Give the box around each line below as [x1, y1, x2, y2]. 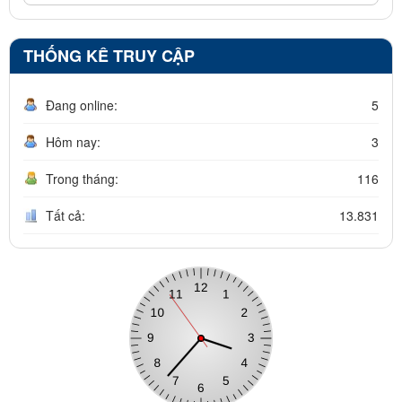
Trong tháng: [46, 169, 118, 188]
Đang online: [46, 95, 118, 114]
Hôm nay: [46, 132, 100, 151]
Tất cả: [46, 205, 85, 224]
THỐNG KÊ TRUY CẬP [23, 43, 195, 67]
